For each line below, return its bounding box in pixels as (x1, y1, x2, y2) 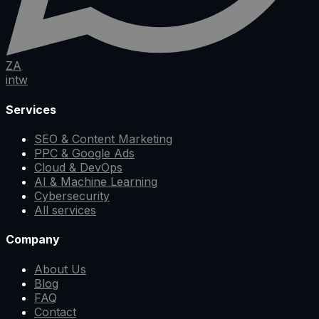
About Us (34, 261, 86, 276)
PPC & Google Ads (34, 145, 135, 160)
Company (6, 232, 60, 247)
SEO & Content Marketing (34, 131, 172, 146)
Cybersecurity (34, 188, 110, 203)
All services (34, 202, 96, 217)
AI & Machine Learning (34, 174, 157, 189)
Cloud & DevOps (34, 159, 122, 174)
